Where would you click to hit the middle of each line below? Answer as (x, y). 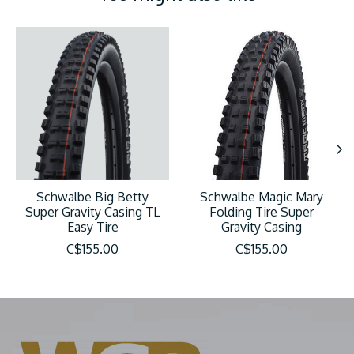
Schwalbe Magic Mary (262, 196)
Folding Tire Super (262, 211)
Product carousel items (81, 34)
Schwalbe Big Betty (92, 196)
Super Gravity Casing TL (92, 211)
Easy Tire (92, 226)
